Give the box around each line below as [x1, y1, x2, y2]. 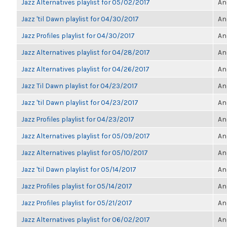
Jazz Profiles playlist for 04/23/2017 [21, 115, 134, 123]
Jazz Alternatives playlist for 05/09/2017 [21, 132, 150, 140]
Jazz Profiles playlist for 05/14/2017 [21, 182, 132, 190]
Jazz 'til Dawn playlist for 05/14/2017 [21, 165, 136, 173]
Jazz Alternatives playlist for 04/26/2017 [21, 65, 149, 73]
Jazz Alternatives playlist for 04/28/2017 [21, 48, 150, 56]
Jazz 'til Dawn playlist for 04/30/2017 [21, 15, 139, 23]
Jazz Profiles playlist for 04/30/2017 [21, 31, 135, 40]
